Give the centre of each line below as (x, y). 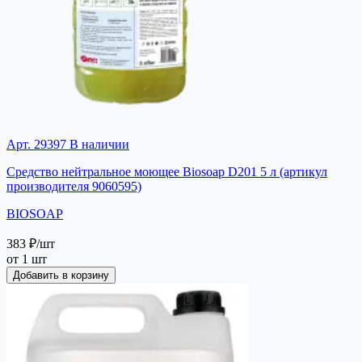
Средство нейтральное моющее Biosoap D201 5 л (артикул (167, 171)
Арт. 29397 (36, 144)
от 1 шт (27, 259)
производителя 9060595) (74, 186)
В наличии (98, 144)
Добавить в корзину (61, 275)
